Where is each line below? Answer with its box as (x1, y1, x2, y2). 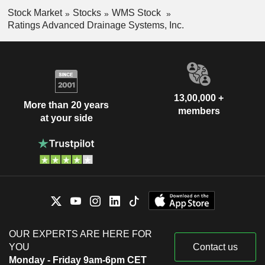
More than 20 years (24, 100, 109, 111)
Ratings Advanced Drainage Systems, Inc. (7, 20, 184, 30)
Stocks (72, 8, 101, 18)
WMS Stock (111, 8, 163, 18)
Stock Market (7, 8, 62, 18)
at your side (40, 113, 93, 124)
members (177, 105, 220, 116)
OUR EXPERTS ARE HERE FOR (9, 228, 152, 239)
